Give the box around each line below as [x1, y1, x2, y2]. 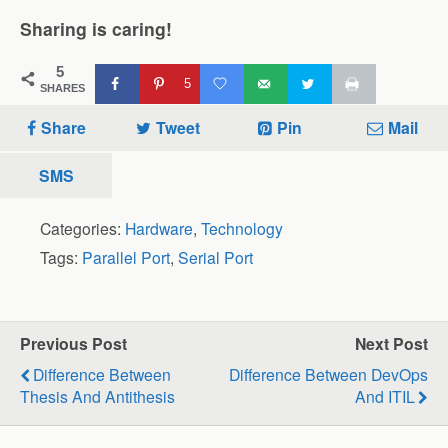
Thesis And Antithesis [20, 384, 175, 407]
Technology [201, 216, 283, 239]
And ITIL [355, 384, 415, 407]
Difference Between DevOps [229, 362, 428, 385]
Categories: [40, 216, 125, 239]
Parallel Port [82, 245, 170, 268]
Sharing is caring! [20, 15, 172, 41]
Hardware [125, 216, 193, 239]
